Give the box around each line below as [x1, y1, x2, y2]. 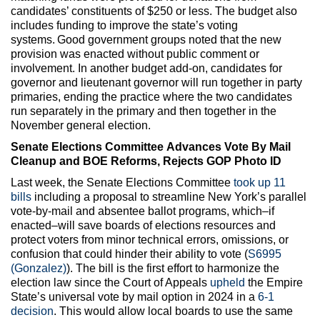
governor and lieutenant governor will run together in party [11, 76, 302, 89]
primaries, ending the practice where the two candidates [11, 90, 292, 103]
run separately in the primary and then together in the [11, 104, 276, 117]
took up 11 [234, 176, 286, 189]
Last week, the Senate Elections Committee [11, 176, 234, 189]
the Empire [245, 276, 303, 289]
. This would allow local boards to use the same [54, 304, 293, 317]
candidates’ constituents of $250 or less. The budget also [11, 4, 297, 17]
